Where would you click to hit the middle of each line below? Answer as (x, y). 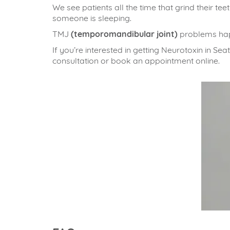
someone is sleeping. (92, 18)
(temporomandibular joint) (124, 34)
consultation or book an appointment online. (136, 61)
